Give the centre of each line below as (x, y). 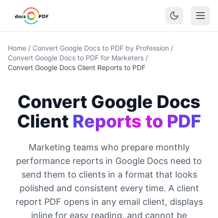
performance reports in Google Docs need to (109, 161)
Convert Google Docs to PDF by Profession (101, 48)
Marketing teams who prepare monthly (109, 147)
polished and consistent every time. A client (109, 188)
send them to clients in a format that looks (109, 174)
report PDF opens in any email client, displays (109, 202)
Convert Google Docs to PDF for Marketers (76, 58)
